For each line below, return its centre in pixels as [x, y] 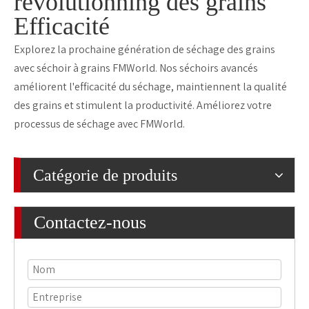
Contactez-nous [90, 223]
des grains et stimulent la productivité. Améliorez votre [143, 106]
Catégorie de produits [105, 176]
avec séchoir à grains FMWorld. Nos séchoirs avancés [136, 68]
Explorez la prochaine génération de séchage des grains [144, 50]
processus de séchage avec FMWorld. [99, 124]
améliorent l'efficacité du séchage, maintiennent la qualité [150, 87]
